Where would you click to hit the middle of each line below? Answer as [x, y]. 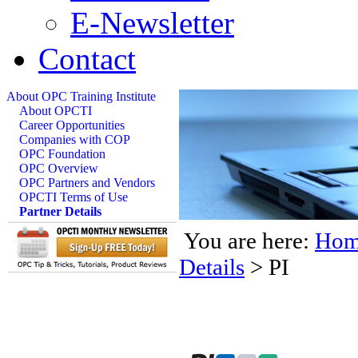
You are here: [247, 241]
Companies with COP [75, 139]
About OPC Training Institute [81, 96]
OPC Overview [59, 168]
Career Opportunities [72, 125]
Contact [87, 59]
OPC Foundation [62, 154]
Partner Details [60, 211]
